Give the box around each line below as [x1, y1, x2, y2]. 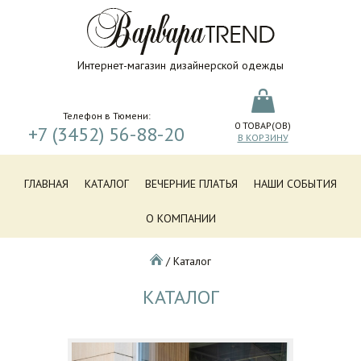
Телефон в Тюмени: [62, 110, 151, 122]
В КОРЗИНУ [237, 131, 288, 143]
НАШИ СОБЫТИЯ [254, 176, 337, 191]
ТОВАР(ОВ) [240, 119, 291, 131]
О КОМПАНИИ [145, 211, 216, 226]
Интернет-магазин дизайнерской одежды [77, 58, 284, 73]
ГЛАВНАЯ [24, 176, 68, 191]
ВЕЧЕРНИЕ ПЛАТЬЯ [145, 176, 238, 191]
